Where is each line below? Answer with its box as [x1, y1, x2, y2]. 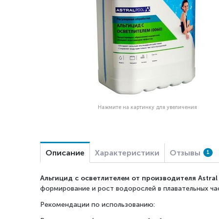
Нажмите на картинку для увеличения [97, 104, 197, 110]
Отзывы [170, 148, 200, 157]
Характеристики [95, 148, 159, 157]
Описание [45, 148, 85, 157]
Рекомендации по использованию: [40, 200, 155, 209]
